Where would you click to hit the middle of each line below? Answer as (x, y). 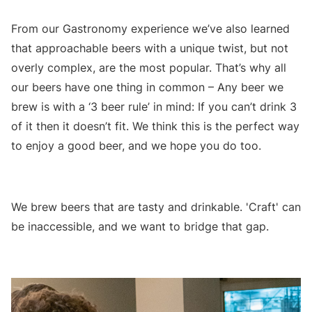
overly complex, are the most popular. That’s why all (149, 67)
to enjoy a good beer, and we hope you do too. (136, 145)
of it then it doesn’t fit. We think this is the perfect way (155, 126)
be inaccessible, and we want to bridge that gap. (140, 226)
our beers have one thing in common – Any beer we (147, 87)
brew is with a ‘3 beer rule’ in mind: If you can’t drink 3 (154, 106)
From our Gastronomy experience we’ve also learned (150, 28)
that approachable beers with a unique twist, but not (150, 48)
